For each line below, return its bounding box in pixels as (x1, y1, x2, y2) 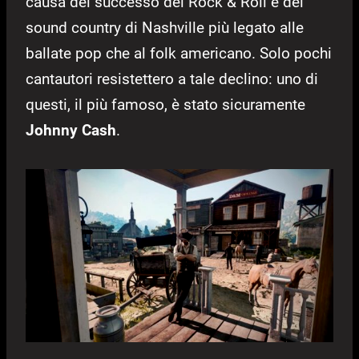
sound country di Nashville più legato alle (26, 18, 304, 38)
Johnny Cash (26, 121, 116, 140)
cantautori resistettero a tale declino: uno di (26, 70, 318, 89)
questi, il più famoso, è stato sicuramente (26, 95, 305, 115)
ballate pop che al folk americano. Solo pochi (26, 44, 332, 63)
